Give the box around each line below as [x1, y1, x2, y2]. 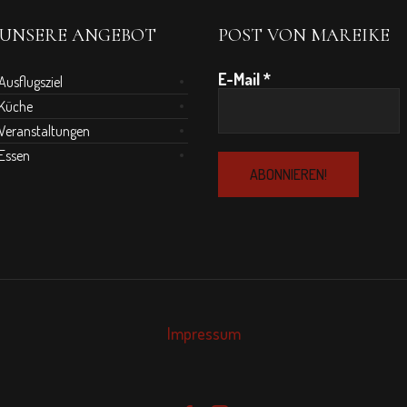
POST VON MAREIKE [218, 25, 391, 46]
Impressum [166, 323, 241, 343]
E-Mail [218, 69, 264, 89]
